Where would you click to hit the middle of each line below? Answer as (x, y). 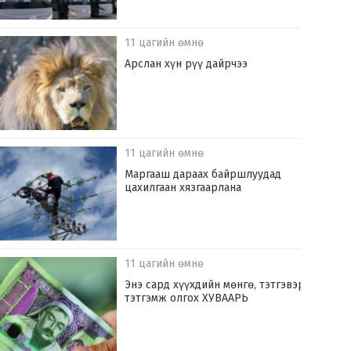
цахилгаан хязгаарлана (183, 188)
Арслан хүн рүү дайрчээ (186, 64)
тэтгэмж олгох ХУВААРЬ (187, 299)
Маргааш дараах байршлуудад (203, 175)
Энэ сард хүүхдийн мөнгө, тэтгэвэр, (216, 285)
